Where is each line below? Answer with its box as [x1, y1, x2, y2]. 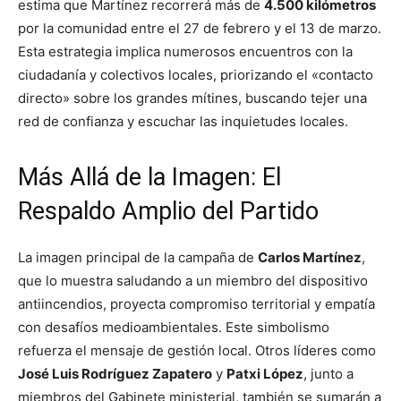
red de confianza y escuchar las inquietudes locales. [18, 113, 348, 131]
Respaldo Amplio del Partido [18, 197, 319, 226]
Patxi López [226, 365, 303, 383]
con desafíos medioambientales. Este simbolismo [18, 319, 329, 337]
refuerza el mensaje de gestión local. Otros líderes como [18, 342, 376, 360]
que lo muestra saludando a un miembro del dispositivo [18, 272, 368, 290]
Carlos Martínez [258, 249, 362, 267]
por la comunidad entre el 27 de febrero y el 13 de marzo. [18, 20, 381, 38]
